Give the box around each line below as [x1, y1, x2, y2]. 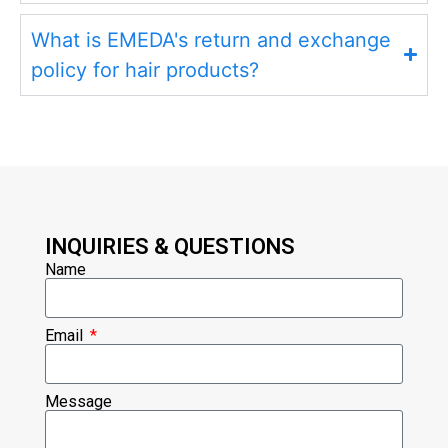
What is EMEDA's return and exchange [31, 27, 391, 52]
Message [45, 391, 112, 411]
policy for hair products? [31, 57, 259, 82]
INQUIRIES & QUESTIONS [45, 233, 295, 259]
